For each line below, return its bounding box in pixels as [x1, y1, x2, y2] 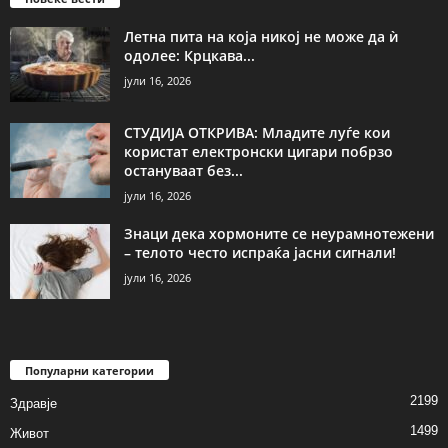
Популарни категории [25, 363, 154, 379]
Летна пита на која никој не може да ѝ [124, 27, 398, 47]
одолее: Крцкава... [124, 46, 255, 66]
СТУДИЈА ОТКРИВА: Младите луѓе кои [124, 123, 390, 143]
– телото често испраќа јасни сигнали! [124, 243, 396, 263]
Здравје [10, 396, 57, 412]
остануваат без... [124, 161, 243, 181]
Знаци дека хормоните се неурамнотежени [124, 224, 434, 244]
